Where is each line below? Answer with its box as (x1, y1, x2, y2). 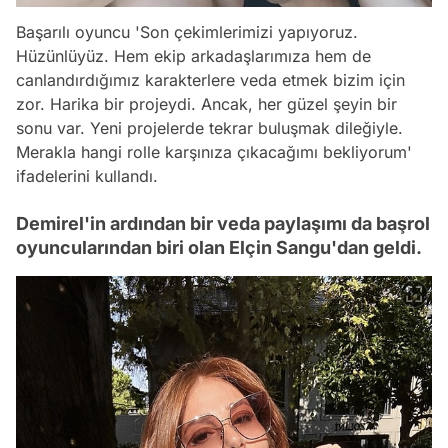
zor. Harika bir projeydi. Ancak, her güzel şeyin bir (16, 93, 397, 114)
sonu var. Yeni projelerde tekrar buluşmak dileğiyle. (16, 117, 403, 138)
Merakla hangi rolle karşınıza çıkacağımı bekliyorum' (16, 141, 412, 162)
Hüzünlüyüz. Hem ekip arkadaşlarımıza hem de (16, 45, 371, 66)
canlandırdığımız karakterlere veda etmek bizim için (16, 69, 405, 90)
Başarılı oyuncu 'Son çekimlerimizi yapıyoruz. (16, 21, 358, 42)
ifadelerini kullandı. (16, 165, 158, 186)
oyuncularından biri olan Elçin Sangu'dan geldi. (16, 236, 422, 258)
